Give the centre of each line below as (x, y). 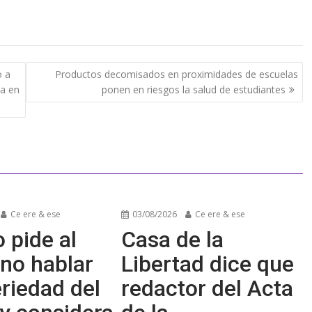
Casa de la (173, 240)
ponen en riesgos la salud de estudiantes (193, 89)
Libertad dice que (208, 264)
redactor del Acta (208, 289)
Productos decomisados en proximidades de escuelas (176, 74)
